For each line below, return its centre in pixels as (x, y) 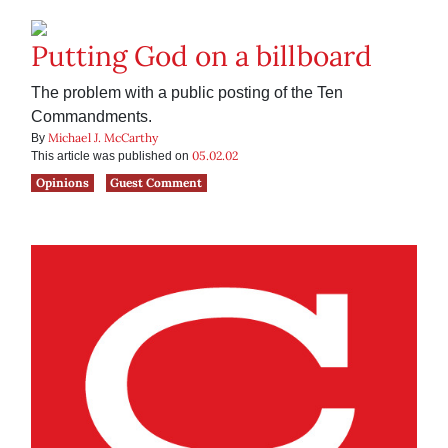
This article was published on (111, 156)
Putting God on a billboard (201, 56)
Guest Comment (156, 183)
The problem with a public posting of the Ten (187, 93)
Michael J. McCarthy (103, 138)
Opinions (62, 183)
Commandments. (91, 117)
